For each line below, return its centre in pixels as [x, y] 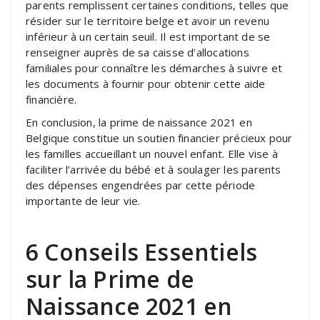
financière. [51, 100]
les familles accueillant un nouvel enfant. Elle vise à [152, 154]
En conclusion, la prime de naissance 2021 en [139, 122]
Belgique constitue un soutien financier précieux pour [159, 138]
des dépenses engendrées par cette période [141, 185]
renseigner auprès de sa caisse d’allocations [137, 52]
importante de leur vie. [83, 201]
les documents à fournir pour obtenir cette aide [146, 84]
